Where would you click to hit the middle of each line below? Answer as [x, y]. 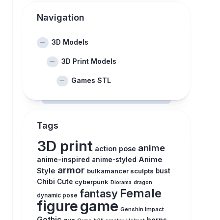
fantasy [98, 193]
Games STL [91, 80]
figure [57, 206]
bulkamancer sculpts [120, 171]
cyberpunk [91, 182]
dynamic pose [57, 195]
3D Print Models [89, 61]
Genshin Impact [142, 209]
